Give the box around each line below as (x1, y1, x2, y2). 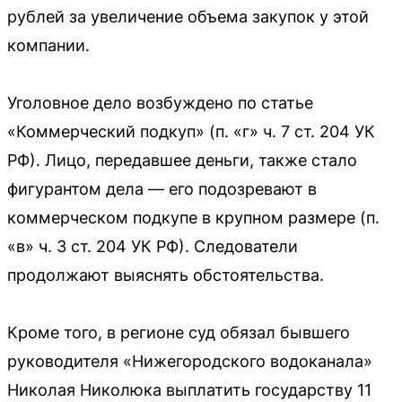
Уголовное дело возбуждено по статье (7, 92, 313, 112)
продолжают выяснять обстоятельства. (7, 265, 324, 284)
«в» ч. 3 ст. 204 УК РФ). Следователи (7, 236, 298, 256)
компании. (7, 35, 90, 55)
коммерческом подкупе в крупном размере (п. (7, 207, 380, 227)
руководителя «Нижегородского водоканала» (7, 351, 372, 371)
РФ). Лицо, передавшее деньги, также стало (7, 150, 357, 170)
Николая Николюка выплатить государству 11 (7, 380, 371, 399)
